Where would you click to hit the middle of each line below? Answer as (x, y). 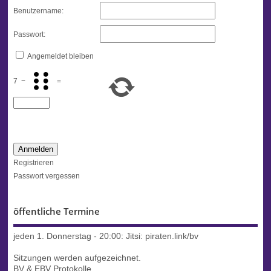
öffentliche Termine (56, 211)
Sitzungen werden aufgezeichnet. (77, 258)
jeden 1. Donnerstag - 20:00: (69, 237)
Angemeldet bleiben (60, 57)
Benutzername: (38, 11)
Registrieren (33, 162)
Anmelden (35, 149)
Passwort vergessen (46, 176)
